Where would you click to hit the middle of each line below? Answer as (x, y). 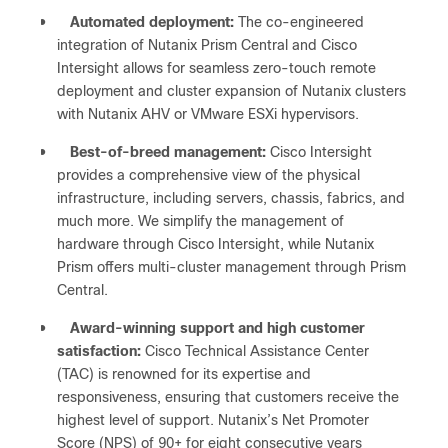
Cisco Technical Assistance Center (255, 351)
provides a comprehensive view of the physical (208, 175)
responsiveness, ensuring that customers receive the (228, 397)
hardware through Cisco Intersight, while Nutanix (215, 244)
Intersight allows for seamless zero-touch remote (216, 68)
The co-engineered (299, 22)
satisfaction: (99, 351)
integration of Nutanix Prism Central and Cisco (207, 45)
